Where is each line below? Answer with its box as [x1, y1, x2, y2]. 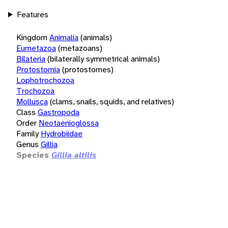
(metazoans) [58, 42, 102, 53]
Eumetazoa [16, 42, 56, 53]
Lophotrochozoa [16, 74, 74, 85]
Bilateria [16, 53, 45, 64]
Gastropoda [38, 106, 79, 118]
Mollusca [16, 96, 48, 107]
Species [16, 149, 49, 160]
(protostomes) [62, 64, 113, 75]
